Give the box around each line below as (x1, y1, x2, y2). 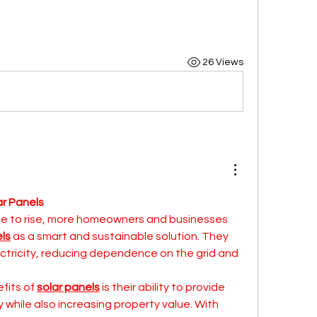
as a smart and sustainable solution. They (11, 231, 229, 242)
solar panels (37, 282, 100, 293)
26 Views (202, 57, 243, 67)
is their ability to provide (100, 282, 225, 293)
